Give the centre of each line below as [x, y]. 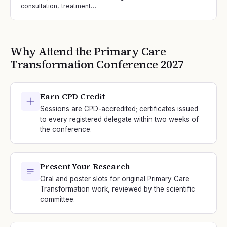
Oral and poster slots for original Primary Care [115, 179]
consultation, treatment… [59, 6]
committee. [58, 199]
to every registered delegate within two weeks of [119, 119]
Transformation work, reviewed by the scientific [118, 189]
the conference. [66, 129]
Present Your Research [85, 166]
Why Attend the [52, 51]
